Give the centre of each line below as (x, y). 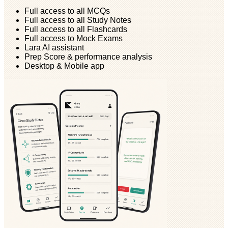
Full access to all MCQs (67, 11)
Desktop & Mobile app (64, 66)
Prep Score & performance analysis (88, 56)
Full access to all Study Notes (78, 20)
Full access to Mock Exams (74, 38)
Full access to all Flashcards (76, 29)
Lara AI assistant (54, 47)
